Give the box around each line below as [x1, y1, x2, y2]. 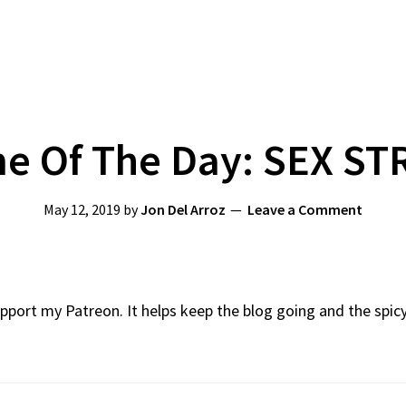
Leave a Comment [247, 200, 362, 218]
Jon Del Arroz [140, 200, 226, 218]
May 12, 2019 [43, 200, 121, 218]
